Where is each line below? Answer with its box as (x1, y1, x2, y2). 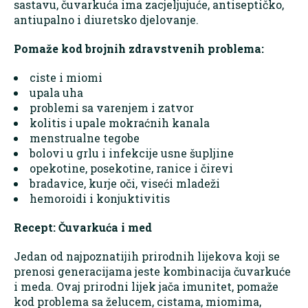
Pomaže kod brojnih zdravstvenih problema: (14, 41, 264, 56)
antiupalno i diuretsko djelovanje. (14, 12, 199, 27)
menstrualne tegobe (30, 130, 140, 145)
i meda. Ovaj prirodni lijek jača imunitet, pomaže (14, 278, 278, 294)
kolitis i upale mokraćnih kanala (30, 115, 210, 130)
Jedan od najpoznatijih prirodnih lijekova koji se (14, 248, 280, 263)
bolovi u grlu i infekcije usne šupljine (30, 145, 234, 160)
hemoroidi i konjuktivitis (30, 190, 170, 206)
